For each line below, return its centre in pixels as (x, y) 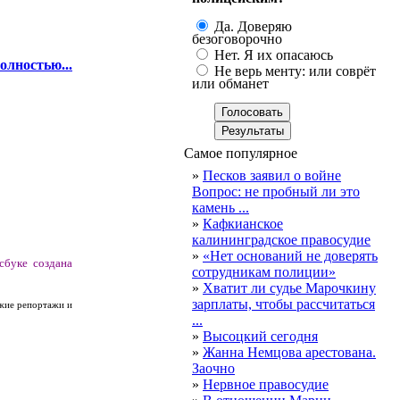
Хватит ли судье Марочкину (289, 288)
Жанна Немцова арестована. (289, 352)
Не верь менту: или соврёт (293, 71)
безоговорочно (237, 39)
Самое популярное (241, 153)
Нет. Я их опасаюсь (272, 55)
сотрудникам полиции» (264, 272)
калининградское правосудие (281, 240)
